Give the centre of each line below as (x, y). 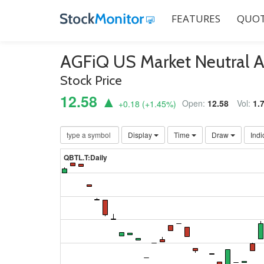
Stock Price (91, 80)
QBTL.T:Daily (85, 157)
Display (141, 134)
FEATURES (196, 19)
